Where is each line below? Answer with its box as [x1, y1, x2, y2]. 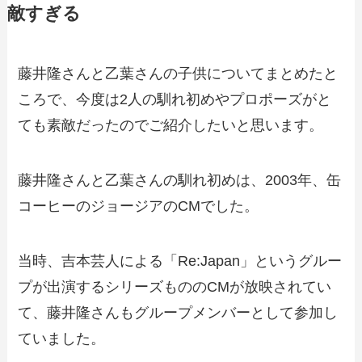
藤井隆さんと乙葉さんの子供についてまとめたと [18, 65, 339, 82]
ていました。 [18, 330, 106, 347]
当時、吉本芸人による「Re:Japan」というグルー [18, 252, 343, 269]
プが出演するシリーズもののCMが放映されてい [18, 278, 332, 295]
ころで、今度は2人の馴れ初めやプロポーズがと [18, 91, 332, 108]
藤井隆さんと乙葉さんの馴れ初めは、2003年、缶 [18, 171, 342, 188]
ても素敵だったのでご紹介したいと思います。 [18, 117, 324, 134]
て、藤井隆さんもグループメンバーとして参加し [18, 304, 339, 321]
